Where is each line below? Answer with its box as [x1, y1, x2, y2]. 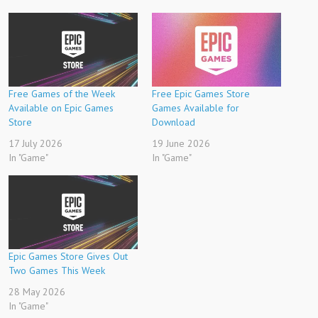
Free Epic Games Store [152, 87, 250, 100]
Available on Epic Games [9, 101, 114, 114]
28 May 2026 [9, 285, 65, 298]
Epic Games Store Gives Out [9, 249, 128, 263]
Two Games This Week [9, 263, 105, 277]
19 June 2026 [152, 136, 210, 150]
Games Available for [152, 101, 239, 114]
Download [152, 115, 195, 128]
